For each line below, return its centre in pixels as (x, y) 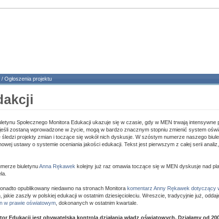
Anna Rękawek (57, 166)
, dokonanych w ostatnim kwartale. (97, 203)
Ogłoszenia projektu (28, 79)
